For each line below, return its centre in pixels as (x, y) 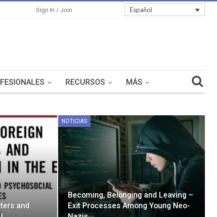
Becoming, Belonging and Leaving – (131, 195)
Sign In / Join (54, 10)
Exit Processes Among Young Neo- (129, 206)
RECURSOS (85, 82)
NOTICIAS (75, 121)
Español (141, 10)
